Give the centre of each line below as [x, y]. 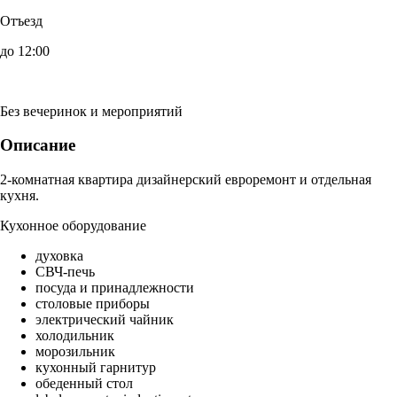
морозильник [75, 352]
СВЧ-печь [65, 272]
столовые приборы [93, 304]
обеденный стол [84, 384]
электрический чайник [105, 320]
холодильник [75, 336]
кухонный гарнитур [96, 368]
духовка [59, 256]
